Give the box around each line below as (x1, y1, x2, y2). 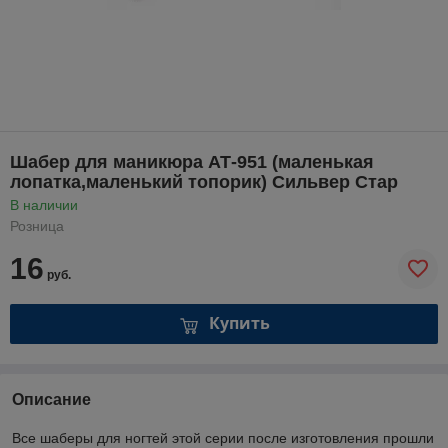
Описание (12, 390, 91, 408)
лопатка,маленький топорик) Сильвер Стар (10, 171, 398, 192)
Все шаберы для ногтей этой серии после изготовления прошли (12, 429, 434, 446)
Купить (208, 312, 270, 335)
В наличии (10, 196, 78, 213)
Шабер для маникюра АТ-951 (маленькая (10, 151, 374, 172)
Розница (10, 217, 64, 234)
